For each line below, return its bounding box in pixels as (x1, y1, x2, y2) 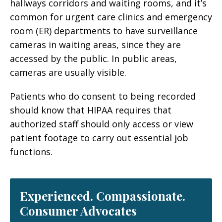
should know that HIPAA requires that (10, 104, 171, 116)
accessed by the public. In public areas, (10, 53, 177, 64)
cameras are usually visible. (10, 66, 126, 78)
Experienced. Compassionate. (20, 188, 185, 204)
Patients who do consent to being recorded (10, 90, 196, 102)
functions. (10, 146, 53, 158)
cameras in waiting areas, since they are (10, 39, 181, 51)
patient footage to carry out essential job (10, 132, 188, 144)
